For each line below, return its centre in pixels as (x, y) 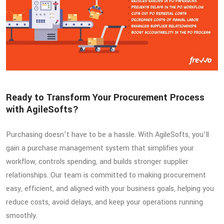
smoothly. (22, 216)
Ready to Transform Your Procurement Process (105, 98)
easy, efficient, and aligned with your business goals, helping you (110, 189)
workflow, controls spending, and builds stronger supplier (97, 162)
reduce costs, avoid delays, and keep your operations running (104, 202)
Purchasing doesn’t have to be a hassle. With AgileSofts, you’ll (107, 135)
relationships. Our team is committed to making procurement (106, 175)
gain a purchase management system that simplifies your (100, 148)
